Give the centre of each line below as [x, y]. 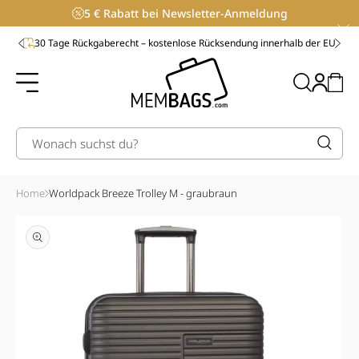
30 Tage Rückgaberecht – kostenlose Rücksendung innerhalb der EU [185, 43]
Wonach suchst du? [85, 143]
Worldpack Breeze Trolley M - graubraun [143, 193]
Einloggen [319, 82]
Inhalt [42, 29]
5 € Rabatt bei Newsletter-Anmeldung [186, 13]
